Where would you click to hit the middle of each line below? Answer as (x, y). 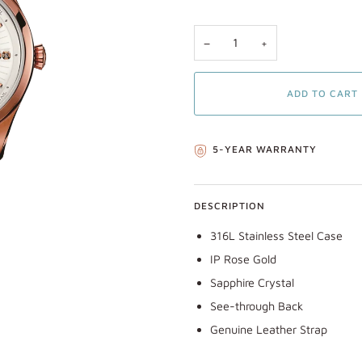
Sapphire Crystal (252, 282)
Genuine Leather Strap (269, 329)
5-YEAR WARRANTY (265, 149)
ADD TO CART (322, 94)
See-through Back (257, 305)
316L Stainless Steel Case (276, 236)
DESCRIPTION (229, 206)
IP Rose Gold (243, 259)
